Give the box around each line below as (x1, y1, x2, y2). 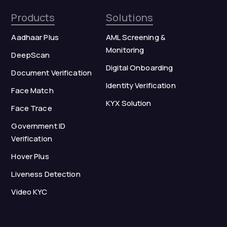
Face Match (11, 85, 54, 96)
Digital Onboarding (106, 62, 173, 73)
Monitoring (106, 45, 144, 55)
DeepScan (11, 50, 50, 60)
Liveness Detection (11, 169, 81, 179)
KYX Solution (106, 98, 152, 108)
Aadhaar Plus (11, 32, 59, 43)
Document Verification (11, 67, 92, 78)
